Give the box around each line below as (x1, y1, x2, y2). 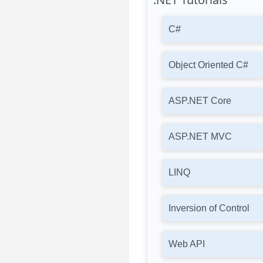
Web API (168, 239, 205, 249)
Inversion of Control (168, 203, 249, 213)
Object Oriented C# (168, 60, 248, 70)
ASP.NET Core (168, 96, 231, 106)
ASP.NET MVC (168, 131, 232, 141)
